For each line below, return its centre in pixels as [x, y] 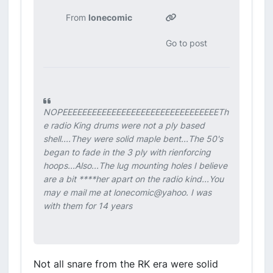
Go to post [187, 43]
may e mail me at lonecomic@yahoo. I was [127, 192]
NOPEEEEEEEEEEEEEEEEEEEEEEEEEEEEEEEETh [136, 112]
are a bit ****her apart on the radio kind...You [133, 179]
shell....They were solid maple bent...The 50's [133, 139]
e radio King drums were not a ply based [124, 125]
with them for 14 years [88, 206]
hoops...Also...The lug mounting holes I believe [135, 165]
